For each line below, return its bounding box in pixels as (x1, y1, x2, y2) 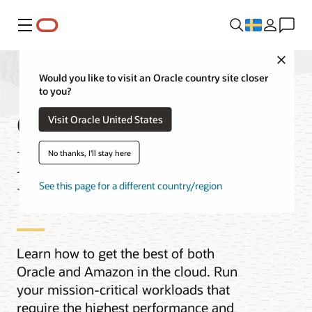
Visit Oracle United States (47, 112, 163, 126)
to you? (38, 84, 71, 98)
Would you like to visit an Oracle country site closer (38, 71, 268, 85)
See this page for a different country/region (38, 179, 222, 193)
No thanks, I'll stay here (47, 147, 131, 158)
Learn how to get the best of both (17, 244, 214, 263)
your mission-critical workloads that (17, 281, 230, 299)
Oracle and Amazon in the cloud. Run (17, 263, 237, 281)
